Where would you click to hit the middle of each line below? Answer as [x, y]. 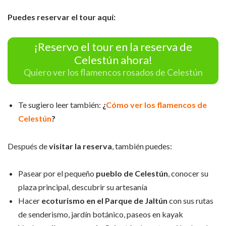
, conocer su [188, 174]
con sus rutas [190, 201]
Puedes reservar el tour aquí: [62, 17]
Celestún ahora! [113, 60]
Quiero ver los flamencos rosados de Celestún [113, 73]
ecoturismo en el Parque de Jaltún [104, 201]
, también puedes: [142, 146]
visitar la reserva [80, 146]
